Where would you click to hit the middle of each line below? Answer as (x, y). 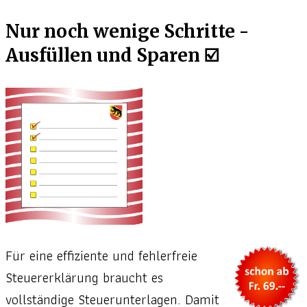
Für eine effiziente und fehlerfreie (101, 256)
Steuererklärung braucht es (84, 278)
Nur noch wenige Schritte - (127, 32)
